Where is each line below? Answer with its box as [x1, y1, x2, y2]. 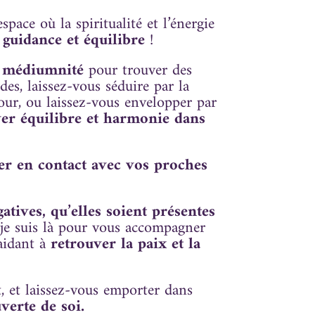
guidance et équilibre [2, 26, 145, 54]
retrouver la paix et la [51, 230, 201, 258]
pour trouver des [84, 56, 193, 84]
